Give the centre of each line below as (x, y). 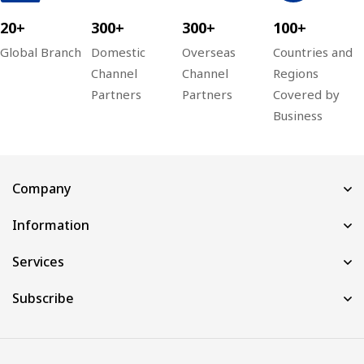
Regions (296, 73)
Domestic (118, 52)
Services (38, 261)
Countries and (313, 52)
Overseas (209, 52)
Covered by (306, 94)
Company (41, 188)
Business (298, 115)
